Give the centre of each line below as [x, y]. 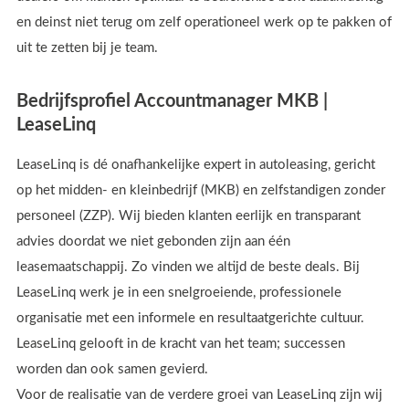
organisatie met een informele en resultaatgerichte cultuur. [190, 318]
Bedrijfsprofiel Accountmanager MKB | [172, 101]
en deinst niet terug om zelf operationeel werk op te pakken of [204, 23]
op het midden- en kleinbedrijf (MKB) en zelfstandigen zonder [201, 190]
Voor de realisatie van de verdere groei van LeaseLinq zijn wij [199, 394]
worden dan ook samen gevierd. [112, 369]
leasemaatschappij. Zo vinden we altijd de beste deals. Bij [188, 267]
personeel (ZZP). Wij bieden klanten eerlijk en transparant [189, 215]
